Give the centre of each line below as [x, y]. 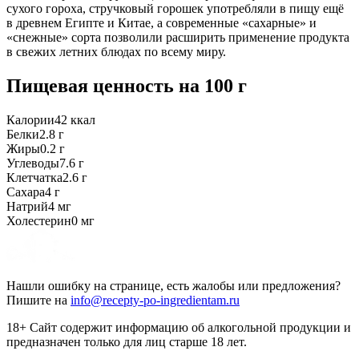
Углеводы [33, 163]
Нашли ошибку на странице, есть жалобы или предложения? [173, 285]
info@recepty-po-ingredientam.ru [155, 300]
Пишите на [37, 300]
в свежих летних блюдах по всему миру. [116, 51]
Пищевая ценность [93, 85]
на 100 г [213, 85]
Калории [30, 119]
